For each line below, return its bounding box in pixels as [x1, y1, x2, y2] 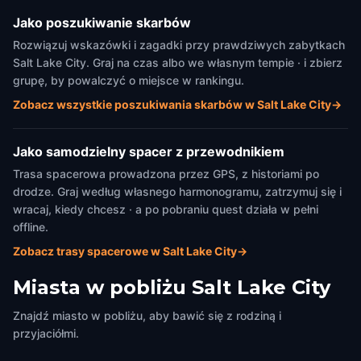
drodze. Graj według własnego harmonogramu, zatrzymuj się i [13, 185, 342, 198]
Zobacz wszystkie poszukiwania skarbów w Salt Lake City [13, 98, 331, 111]
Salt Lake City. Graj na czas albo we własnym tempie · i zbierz [13, 56, 342, 69]
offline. [13, 220, 48, 234]
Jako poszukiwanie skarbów [13, 15, 191, 31]
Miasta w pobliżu [13, 276, 186, 299]
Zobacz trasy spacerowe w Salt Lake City [13, 244, 237, 258]
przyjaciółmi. [13, 326, 79, 340]
